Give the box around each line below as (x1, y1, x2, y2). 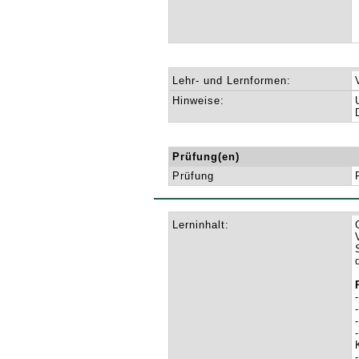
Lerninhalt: (172, 219, 230, 231)
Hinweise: (172, 95, 225, 107)
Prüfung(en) (172, 151, 240, 163)
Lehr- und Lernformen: (172, 75, 292, 87)
